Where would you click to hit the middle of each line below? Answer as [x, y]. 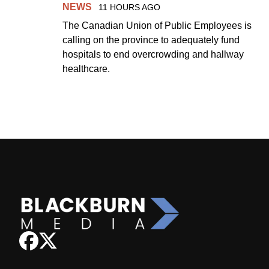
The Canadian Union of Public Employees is [157, 25]
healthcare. [86, 68]
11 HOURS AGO [129, 7]
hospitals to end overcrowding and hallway [153, 54]
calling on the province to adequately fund [151, 40]
